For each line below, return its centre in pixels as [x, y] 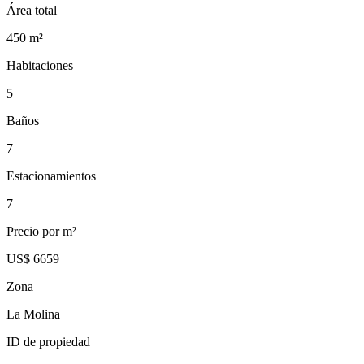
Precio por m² [41, 231]
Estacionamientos [51, 175]
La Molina [33, 314]
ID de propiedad [48, 341]
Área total [32, 10]
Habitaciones [40, 65]
